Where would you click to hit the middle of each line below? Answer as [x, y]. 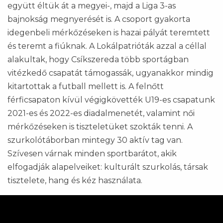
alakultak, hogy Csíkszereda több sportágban [98, 59]
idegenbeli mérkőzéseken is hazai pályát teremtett [109, 32]
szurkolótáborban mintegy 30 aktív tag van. [95, 140]
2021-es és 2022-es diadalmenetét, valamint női [101, 113]
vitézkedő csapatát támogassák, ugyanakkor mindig [111, 73]
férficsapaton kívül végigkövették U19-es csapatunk [111, 100]
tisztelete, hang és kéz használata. [75, 180]
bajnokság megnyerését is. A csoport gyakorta [99, 19]
